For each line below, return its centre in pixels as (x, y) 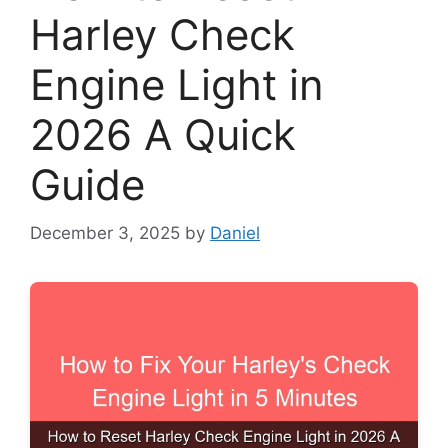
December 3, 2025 (105, 233)
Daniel (235, 233)
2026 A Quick (163, 134)
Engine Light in (177, 84)
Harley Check (162, 34)
